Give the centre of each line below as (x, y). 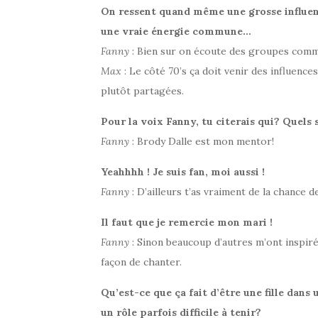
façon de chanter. (141, 262)
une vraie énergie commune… (176, 31)
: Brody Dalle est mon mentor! (202, 141)
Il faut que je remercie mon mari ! (187, 222)
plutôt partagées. (142, 91)
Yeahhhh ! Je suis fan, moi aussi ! (183, 171)
